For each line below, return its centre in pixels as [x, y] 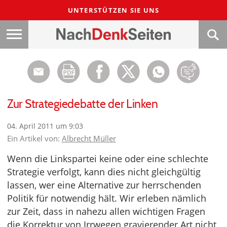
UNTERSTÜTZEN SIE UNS [113, 10]
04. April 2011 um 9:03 [45, 126]
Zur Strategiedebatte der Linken [83, 104]
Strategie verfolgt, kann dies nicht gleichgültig [104, 172]
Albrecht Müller [89, 138]
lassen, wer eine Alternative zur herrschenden [104, 185]
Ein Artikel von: [34, 138]
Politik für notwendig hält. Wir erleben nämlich [107, 198]
